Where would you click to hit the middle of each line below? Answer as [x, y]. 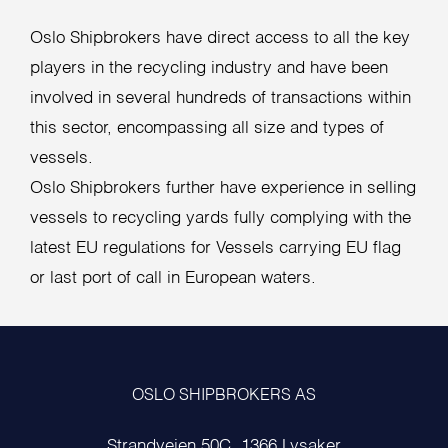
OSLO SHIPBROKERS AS [223, 395]
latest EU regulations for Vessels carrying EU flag [216, 249]
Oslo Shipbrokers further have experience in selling [223, 189]
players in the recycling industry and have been [209, 69]
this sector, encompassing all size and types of [207, 129]
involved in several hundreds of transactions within [221, 99]
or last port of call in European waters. [173, 279]
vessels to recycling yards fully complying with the [221, 219]
